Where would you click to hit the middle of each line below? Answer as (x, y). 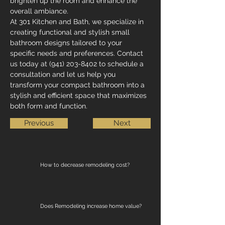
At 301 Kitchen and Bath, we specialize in (78, 22)
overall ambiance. (39, 11)
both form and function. (49, 106)
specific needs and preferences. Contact (78, 53)
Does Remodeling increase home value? (91, 206)
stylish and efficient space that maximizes (79, 95)
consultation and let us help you (64, 74)
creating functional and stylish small (71, 32)
